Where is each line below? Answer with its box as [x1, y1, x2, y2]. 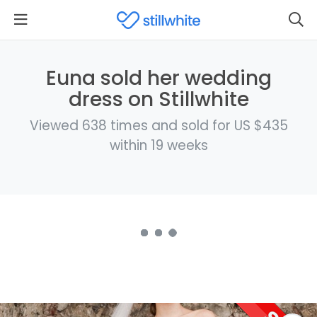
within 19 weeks [109, 135, 208, 155]
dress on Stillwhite [68, 86, 249, 113]
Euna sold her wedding [45, 64, 272, 92]
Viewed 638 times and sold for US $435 [29, 115, 288, 135]
